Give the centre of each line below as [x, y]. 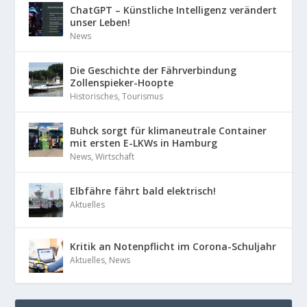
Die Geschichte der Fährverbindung [153, 70]
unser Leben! [100, 22]
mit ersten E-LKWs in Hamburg [144, 143]
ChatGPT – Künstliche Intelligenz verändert [174, 10]
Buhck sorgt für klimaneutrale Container [169, 130]
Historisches [94, 96]
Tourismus [143, 96]
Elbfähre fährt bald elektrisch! [143, 191]
